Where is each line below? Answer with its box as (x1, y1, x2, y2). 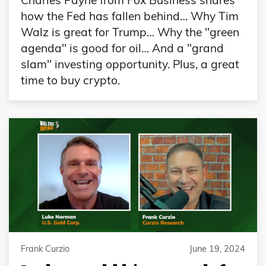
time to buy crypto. (21, 73, 120, 88)
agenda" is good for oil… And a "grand (21, 41, 224, 56)
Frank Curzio (21, 243, 69, 254)
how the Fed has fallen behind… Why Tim (21, 9, 239, 24)
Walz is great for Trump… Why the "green (21, 25, 239, 40)
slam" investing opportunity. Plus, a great (21, 57, 239, 72)
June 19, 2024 (189, 243, 245, 254)
